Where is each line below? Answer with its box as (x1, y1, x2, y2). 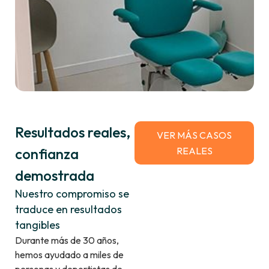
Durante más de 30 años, (15, 234, 119, 246)
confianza (15, 144, 79, 163)
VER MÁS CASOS (157, 128, 232, 141)
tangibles (15, 217, 60, 232)
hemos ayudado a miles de (15, 248, 124, 261)
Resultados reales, (15, 122, 130, 141)
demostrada (15, 166, 94, 184)
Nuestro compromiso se (15, 186, 129, 201)
